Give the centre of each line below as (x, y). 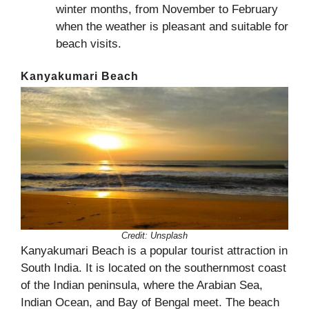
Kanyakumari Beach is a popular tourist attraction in (154, 251)
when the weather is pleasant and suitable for (172, 26)
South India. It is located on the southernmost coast (153, 268)
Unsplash (169, 236)
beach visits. (89, 43)
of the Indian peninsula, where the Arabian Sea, (142, 286)
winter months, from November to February (167, 9)
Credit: (134, 236)
